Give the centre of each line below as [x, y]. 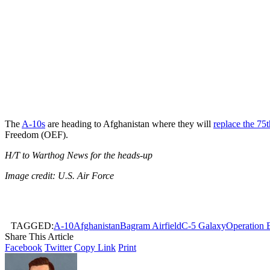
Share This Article [39, 236]
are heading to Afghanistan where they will [129, 124]
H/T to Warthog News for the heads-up [79, 155]
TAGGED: [32, 225]
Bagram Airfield [151, 225]
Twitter [58, 247]
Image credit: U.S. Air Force [59, 175]
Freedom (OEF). [36, 134]
